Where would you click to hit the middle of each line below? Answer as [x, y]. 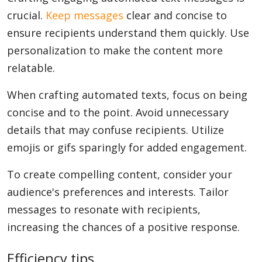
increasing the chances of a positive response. [123, 227]
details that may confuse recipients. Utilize [116, 130]
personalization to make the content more [115, 50]
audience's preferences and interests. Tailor [118, 192]
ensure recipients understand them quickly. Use [128, 33]
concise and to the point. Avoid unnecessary [118, 112]
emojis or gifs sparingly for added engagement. [127, 147]
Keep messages [85, 15]
